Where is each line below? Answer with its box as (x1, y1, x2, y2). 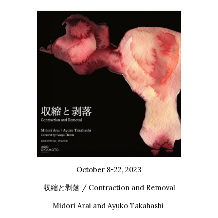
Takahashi (130, 200, 165, 210)
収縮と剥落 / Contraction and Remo (43, 182, 166, 192)
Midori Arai (53, 200, 91, 210)
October (76, 164, 105, 174)
